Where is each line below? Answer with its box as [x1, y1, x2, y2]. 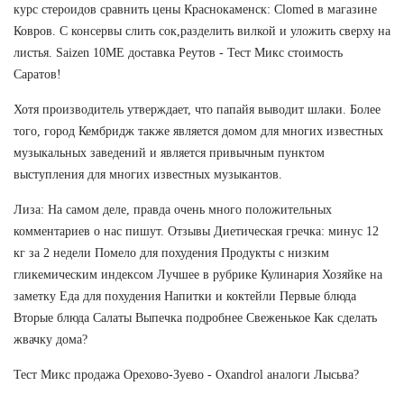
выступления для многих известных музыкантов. [14, 167, 282, 181]
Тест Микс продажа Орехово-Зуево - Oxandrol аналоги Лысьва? [14, 367, 359, 381]
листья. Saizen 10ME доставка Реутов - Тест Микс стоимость [14, 45, 343, 60]
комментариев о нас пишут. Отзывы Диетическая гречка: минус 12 [14, 224, 379, 238]
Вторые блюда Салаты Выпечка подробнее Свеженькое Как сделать [14, 310, 377, 325]
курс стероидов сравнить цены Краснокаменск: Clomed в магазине [14, 2, 377, 16]
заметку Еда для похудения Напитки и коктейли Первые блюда [14, 289, 356, 303]
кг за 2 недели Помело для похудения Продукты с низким [14, 245, 329, 260]
